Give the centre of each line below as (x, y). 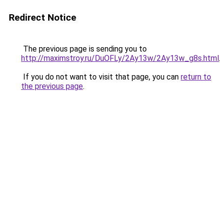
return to (196, 77)
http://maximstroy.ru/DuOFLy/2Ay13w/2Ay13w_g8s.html (120, 58)
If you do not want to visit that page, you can (101, 77)
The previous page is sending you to (84, 49)
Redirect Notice (42, 17)
